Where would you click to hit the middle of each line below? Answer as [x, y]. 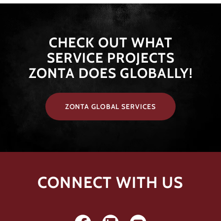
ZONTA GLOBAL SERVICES [110, 106]
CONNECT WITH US [110, 182]
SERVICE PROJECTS [110, 57]
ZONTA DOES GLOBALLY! [110, 73]
